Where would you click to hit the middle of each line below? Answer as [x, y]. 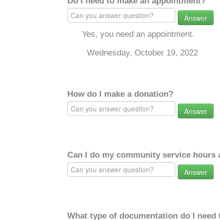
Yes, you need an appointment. [138, 34]
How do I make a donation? [120, 94]
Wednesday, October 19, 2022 [142, 53]
